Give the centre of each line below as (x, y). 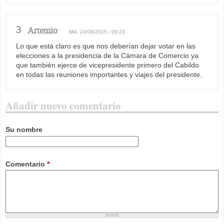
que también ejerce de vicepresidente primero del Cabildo (107, 65)
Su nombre (24, 130)
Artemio (42, 31)
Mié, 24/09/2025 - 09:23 (97, 32)
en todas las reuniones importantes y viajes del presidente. (109, 75)
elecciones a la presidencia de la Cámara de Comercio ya (107, 56)
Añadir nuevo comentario (63, 106)
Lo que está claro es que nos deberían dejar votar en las (106, 46)
